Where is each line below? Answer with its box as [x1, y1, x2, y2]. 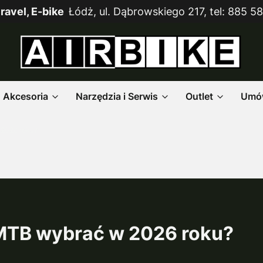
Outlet [186, 90, 213, 102]
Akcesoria [3, 90, 48, 102]
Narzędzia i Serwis [76, 90, 158, 102]
